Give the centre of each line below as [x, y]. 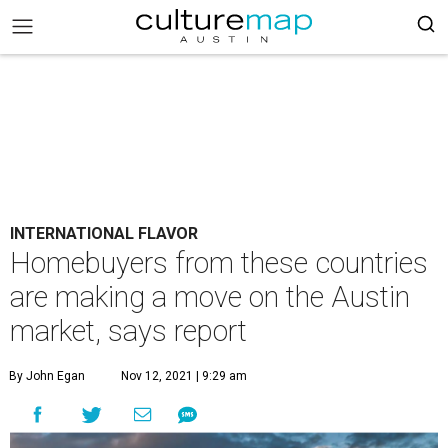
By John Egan [47, 376]
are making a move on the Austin [210, 297]
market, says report [128, 331]
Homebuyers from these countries [219, 263]
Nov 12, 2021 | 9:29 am [184, 376]
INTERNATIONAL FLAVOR [104, 233]
